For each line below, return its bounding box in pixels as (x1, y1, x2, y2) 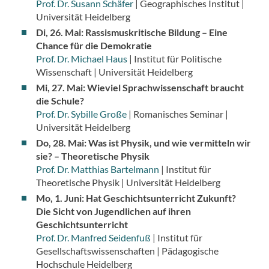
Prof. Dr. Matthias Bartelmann (35, 163, 159, 175)
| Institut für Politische (127, 53, 222, 65)
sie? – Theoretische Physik (35, 150, 151, 162)
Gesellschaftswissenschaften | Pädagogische (35, 245, 219, 257)
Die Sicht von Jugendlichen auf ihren (35, 205, 191, 217)
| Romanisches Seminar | (126, 108, 228, 120)
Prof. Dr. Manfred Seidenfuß (35, 232, 151, 244)
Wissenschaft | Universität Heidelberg (35, 66, 195, 78)
